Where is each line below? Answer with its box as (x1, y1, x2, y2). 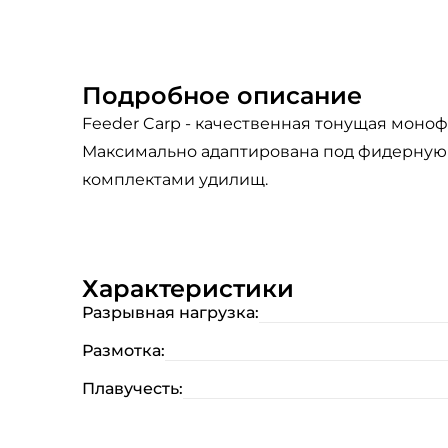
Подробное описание (82, 81, 362, 110)
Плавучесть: (82, 379, 183, 398)
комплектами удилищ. (82, 170, 268, 189)
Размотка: (82, 341, 165, 360)
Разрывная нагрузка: (82, 303, 259, 322)
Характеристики (82, 274, 294, 303)
